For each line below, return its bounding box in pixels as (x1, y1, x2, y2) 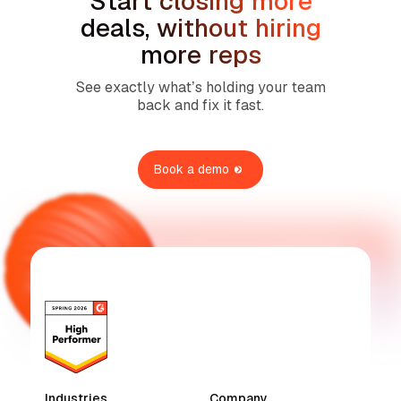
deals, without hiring (80, 12, 321, 44)
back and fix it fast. (137, 96, 264, 115)
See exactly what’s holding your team (75, 78, 326, 97)
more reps (140, 38, 261, 71)
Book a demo (154, 160, 229, 177)
